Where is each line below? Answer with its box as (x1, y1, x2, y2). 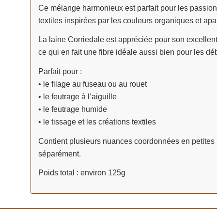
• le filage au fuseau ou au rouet (38, 80, 147, 89)
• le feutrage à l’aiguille (38, 93, 117, 101)
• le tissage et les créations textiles (38, 118, 156, 126)
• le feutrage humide (38, 105, 107, 114)
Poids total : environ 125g (38, 169, 125, 177)
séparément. (38, 149, 81, 158)
